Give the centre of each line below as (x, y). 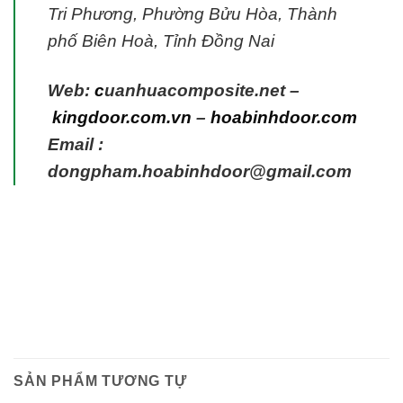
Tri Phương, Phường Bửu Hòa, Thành (193, 14)
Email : (76, 145)
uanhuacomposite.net (195, 91)
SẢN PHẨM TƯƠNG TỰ (100, 381)
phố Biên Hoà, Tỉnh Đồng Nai (161, 41)
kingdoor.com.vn (122, 118)
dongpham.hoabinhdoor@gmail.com (200, 172)
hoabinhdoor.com (284, 118)
